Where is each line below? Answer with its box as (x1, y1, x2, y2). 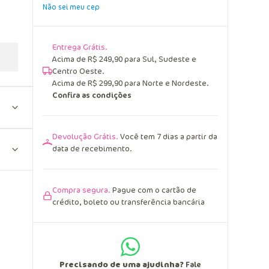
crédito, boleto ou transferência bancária (52, 196, 205, 207)
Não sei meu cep (43, 1, 100, 12)
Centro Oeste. (52, 65, 104, 76)
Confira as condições (52, 89, 131, 100)
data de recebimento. (52, 142, 132, 154)
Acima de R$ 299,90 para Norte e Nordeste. (52, 77, 209, 88)
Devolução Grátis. (52, 130, 118, 142)
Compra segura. (52, 184, 110, 195)
